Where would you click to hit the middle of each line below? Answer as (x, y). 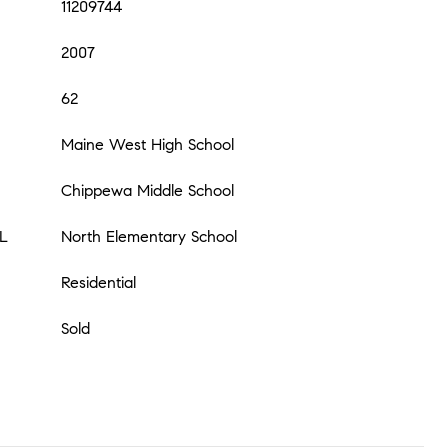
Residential (98, 282)
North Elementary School (149, 236)
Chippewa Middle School (147, 190)
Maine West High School (147, 144)
